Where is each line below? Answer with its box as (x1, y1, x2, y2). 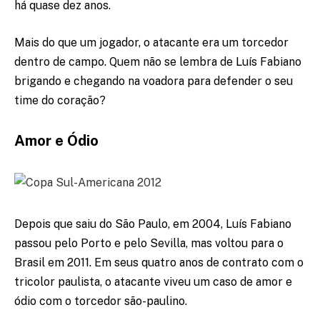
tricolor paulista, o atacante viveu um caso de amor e (14, 275, 292, 289)
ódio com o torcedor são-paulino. (14, 294, 187, 309)
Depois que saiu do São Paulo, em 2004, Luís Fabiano (14, 217, 291, 231)
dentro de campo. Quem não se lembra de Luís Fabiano (14, 54, 301, 69)
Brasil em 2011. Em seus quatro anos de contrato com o (14, 256, 304, 270)
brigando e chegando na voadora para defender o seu (14, 74, 293, 88)
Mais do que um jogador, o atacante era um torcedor (14, 35, 289, 49)
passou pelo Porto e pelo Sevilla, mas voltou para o (14, 236, 284, 251)
